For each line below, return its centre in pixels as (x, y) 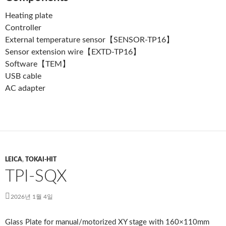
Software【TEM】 (38, 64)
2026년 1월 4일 (32, 197)
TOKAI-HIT (41, 160)
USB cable (27, 76)
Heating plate (33, 16)
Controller (27, 28)
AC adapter (29, 89)
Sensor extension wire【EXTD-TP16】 (77, 52)
